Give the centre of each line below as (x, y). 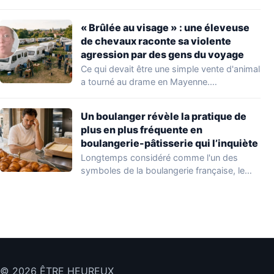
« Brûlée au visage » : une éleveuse (165, 27)
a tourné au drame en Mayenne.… (149, 81)
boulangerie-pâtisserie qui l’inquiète (169, 143)
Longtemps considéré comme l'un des (159, 157)
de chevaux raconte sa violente (156, 41)
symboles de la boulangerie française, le (163, 170)
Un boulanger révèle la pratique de (164, 116)
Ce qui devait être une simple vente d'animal (170, 68)
